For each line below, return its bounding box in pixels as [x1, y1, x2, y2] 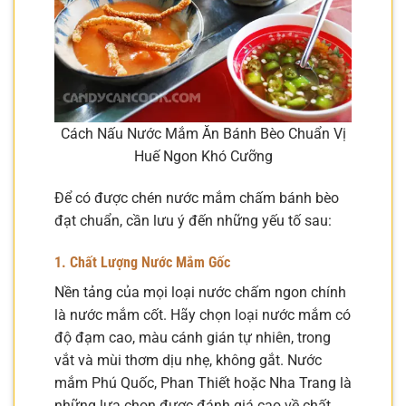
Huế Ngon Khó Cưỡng [133, 148, 273, 166]
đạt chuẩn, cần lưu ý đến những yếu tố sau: [54, 211, 332, 229]
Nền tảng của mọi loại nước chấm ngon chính [54, 283, 346, 301]
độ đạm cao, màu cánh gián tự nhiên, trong [54, 328, 331, 346]
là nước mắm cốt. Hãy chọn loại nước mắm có [54, 305, 351, 324]
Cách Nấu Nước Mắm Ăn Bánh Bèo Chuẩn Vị [60, 125, 346, 143]
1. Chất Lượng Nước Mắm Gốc [54, 253, 230, 271]
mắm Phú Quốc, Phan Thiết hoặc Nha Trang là [54, 373, 352, 391]
